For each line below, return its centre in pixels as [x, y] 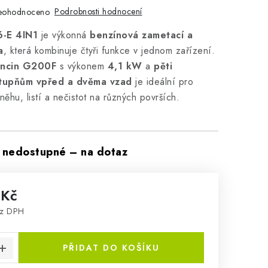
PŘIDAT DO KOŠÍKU [111, 248]
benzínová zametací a [141, 35]
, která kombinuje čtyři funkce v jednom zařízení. [109, 51]
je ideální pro [162, 82]
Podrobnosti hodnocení [98, 11]
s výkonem [82, 66]
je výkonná [64, 35]
